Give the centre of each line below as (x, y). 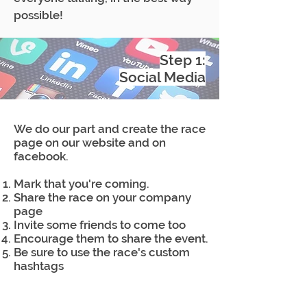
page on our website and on (90, 143)
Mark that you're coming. (82, 184)
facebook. (42, 156)
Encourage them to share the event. (111, 238)
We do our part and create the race (110, 129)
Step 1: (183, 60)
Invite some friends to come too (100, 225)
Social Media (162, 77)
